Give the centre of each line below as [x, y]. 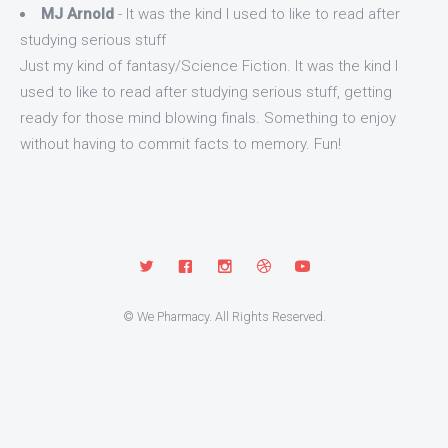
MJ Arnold [77, 14]
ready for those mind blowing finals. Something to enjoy [208, 118]
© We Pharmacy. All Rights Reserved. [224, 316]
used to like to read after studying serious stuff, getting [206, 92]
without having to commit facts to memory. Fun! [180, 144]
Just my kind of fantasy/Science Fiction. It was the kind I [209, 66]
